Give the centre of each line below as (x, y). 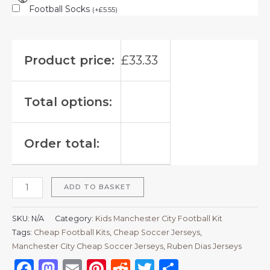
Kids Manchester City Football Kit (159, 218)
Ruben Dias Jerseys (204, 246)
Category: (75, 218)
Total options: (68, 102)
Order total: (62, 144)
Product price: (69, 61)
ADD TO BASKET (97, 187)
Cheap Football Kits (72, 232)
